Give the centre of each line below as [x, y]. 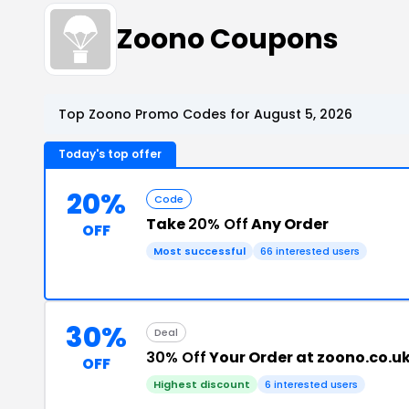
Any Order [288, 224]
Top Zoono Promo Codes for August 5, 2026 [205, 114]
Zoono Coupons [228, 39]
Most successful [199, 251]
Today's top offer [110, 154]
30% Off [176, 357]
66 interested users [310, 251]
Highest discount [202, 384]
